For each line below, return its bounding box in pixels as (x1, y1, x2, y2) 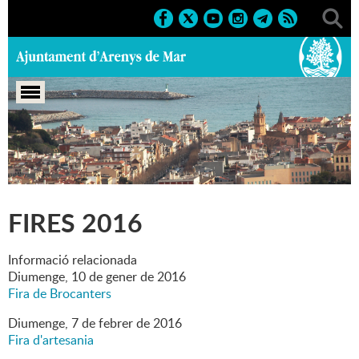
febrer (95, 314, 133, 333)
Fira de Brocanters (8, 284, 111, 303)
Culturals (163, 147, 214, 166)
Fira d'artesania (8, 331, 94, 349)
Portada (8, 147, 53, 166)
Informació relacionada (8, 251, 137, 269)
